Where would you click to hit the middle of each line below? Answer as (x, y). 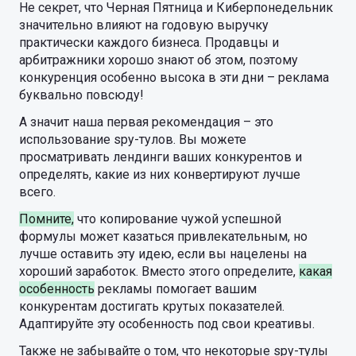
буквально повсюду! (83, 95)
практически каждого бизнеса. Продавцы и (149, 43)
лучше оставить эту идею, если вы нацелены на (163, 254)
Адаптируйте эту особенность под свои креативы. (167, 324)
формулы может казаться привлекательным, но (163, 236)
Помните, (46, 219)
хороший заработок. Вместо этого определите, (159, 271)
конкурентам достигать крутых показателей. (152, 306)
